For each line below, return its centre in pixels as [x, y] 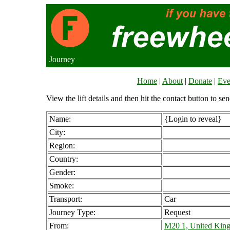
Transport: [66, 199]
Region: [62, 146]
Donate [200, 81]
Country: [64, 159]
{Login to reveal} [193, 119]
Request [177, 212]
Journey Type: [72, 212]
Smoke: [62, 186]
